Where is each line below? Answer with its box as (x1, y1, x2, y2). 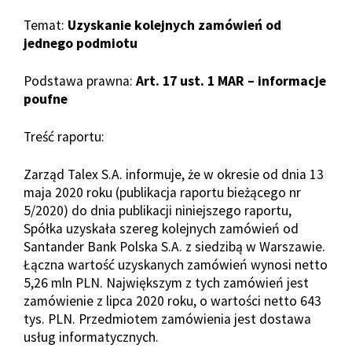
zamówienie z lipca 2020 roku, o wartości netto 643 (24, 292, 321, 310)
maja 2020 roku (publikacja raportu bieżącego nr (24, 184, 301, 201)
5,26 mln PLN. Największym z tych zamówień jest (24, 274, 309, 291)
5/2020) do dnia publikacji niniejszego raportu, (24, 202, 291, 219)
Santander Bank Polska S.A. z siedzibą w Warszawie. (24, 238, 325, 255)
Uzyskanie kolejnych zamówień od (64, 16, 281, 34)
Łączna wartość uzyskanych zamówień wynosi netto (24, 256, 328, 273)
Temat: (24, 16, 64, 34)
